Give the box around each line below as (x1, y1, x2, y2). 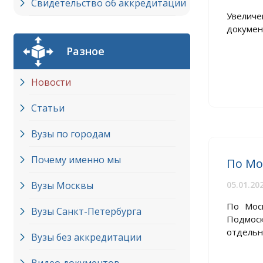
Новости (31, 76, 71, 89)
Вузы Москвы (31, 179, 93, 192)
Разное (66, 44, 104, 58)
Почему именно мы (31, 153, 121, 166)
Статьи (31, 102, 65, 114)
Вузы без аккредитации (31, 231, 141, 244)
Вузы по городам (31, 127, 110, 140)
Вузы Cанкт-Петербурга (31, 205, 141, 218)
